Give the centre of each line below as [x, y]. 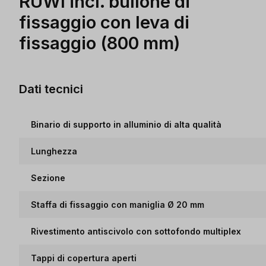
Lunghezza [54, 151]
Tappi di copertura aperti [84, 258]
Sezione [48, 178]
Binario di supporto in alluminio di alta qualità [126, 124]
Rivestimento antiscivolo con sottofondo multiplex [136, 231]
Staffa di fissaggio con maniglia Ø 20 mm [118, 205]
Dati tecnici [51, 88]
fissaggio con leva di [104, 22]
